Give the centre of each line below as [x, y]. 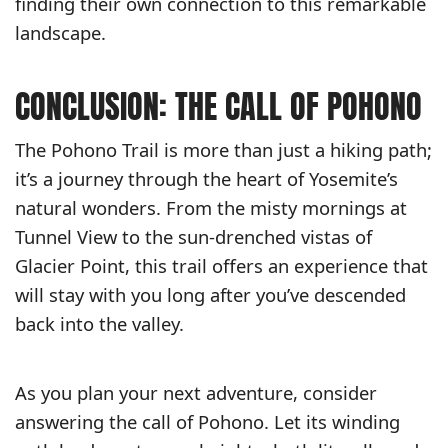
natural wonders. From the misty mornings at [211, 208]
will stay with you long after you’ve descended [210, 295]
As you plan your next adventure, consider [196, 393]
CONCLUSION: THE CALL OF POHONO [218, 107]
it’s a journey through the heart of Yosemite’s [206, 179]
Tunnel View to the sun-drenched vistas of [193, 237]
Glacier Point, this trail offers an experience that [221, 266]
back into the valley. [99, 324]
